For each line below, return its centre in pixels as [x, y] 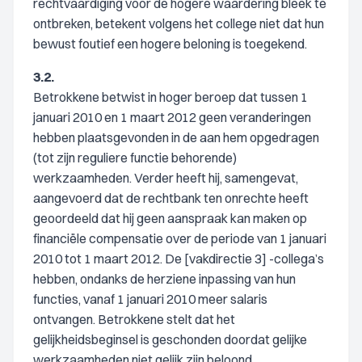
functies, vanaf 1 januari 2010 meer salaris [150, 299]
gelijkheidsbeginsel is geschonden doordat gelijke [170, 339]
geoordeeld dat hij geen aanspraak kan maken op [170, 218]
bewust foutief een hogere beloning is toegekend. [170, 44]
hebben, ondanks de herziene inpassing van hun [164, 279]
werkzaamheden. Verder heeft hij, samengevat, [166, 178]
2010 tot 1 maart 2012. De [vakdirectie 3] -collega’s [179, 259]
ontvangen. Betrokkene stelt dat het [134, 319]
